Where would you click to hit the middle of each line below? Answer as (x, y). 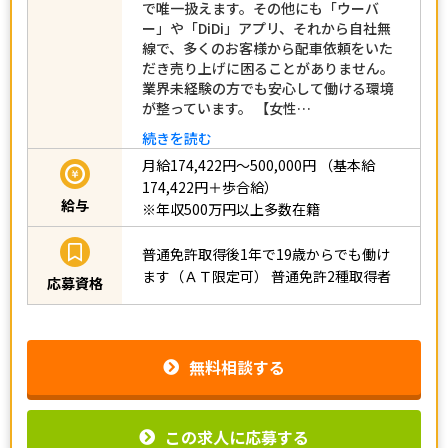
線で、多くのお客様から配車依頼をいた (267, 47)
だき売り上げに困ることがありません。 (268, 67)
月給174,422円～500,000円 (229, 165)
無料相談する (237, 366)
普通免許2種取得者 (331, 276)
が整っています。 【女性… (226, 107)
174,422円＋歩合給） (210, 187)
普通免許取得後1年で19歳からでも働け (266, 254)
